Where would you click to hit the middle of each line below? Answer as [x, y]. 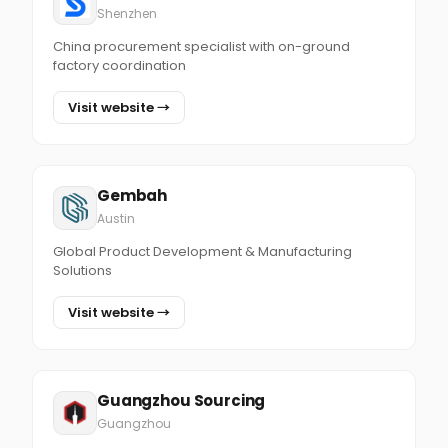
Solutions [82, 270]
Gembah [132, 195]
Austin [116, 218]
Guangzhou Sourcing [181, 400]
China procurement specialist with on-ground [201, 46]
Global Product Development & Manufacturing [202, 251]
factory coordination [119, 65]
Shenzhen [127, 13]
